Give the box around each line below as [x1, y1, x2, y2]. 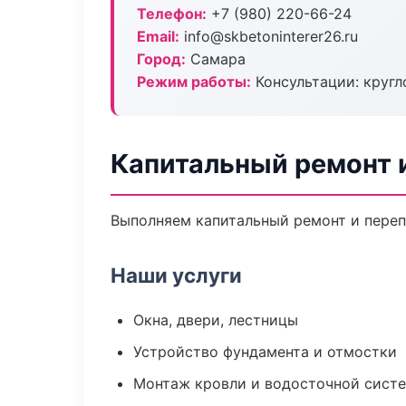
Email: [137, 27, 179, 45]
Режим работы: [137, 72, 251, 91]
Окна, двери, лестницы [133, 311, 298, 329]
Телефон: [137, 5, 207, 23]
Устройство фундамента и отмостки [133, 343, 397, 361]
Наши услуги [111, 263, 242, 287]
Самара [186, 50, 246, 68]
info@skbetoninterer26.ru [179, 27, 358, 45]
